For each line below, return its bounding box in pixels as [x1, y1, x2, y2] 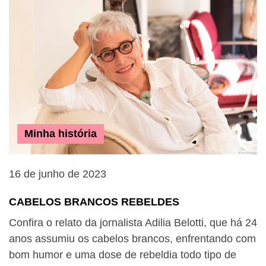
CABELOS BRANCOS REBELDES [9, 196, 179, 208]
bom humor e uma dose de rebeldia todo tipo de [9, 249, 236, 261]
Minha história [24, 128, 97, 140]
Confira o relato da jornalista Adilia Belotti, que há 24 [9, 217, 257, 229]
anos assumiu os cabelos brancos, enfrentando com [9, 233, 256, 245]
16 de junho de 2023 [9, 168, 106, 180]
